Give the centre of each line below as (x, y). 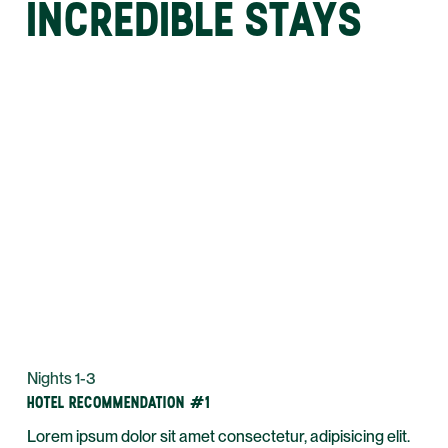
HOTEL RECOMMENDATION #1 (119, 402)
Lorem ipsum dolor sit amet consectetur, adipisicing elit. (218, 436)
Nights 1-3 (61, 378)
